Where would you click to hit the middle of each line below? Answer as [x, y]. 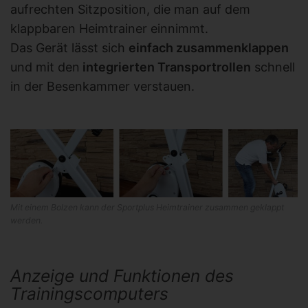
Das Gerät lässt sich [69, 48]
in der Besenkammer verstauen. [102, 87]
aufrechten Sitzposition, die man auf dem [130, 10]
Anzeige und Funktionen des [122, 276]
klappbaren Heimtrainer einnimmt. [109, 29]
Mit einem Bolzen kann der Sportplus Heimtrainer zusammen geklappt [147, 208]
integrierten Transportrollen [165, 67]
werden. [26, 221]
